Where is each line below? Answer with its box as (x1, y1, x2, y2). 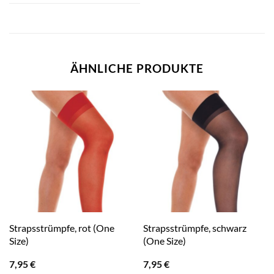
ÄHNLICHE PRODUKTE (70, 61, 204, 76)
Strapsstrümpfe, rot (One (9, 222, 114, 234)
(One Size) (143, 235, 186, 247)
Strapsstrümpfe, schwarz (143, 222, 246, 234)
